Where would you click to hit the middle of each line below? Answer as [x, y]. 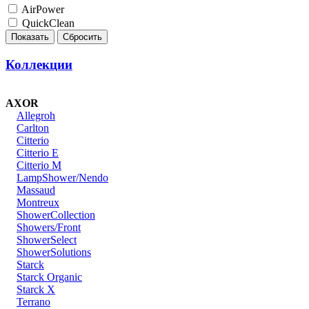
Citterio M [39, 166]
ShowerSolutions [54, 252]
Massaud [36, 190]
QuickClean [48, 23]
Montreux [38, 203]
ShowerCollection [56, 215]
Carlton [33, 128]
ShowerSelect [47, 240]
